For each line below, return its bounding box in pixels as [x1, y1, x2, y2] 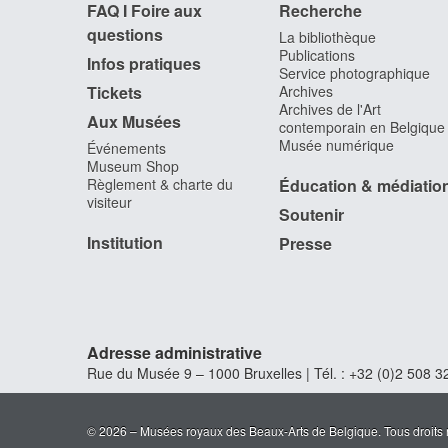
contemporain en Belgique [279, 117, 445, 138]
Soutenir [279, 203, 344, 227]
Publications [279, 45, 355, 66]
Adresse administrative [87, 341, 262, 365]
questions [87, 23, 163, 47]
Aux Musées [87, 110, 181, 134]
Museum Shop [87, 156, 179, 177]
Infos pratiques [87, 52, 201, 76]
